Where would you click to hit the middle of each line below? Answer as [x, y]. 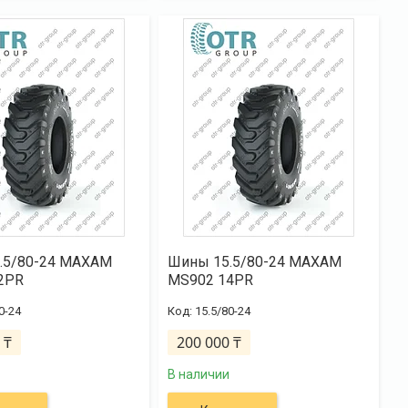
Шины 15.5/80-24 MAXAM [254, 262]
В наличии [198, 374]
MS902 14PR [210, 280]
